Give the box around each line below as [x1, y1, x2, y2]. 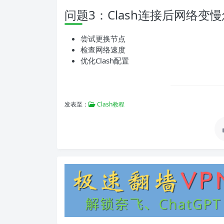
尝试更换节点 [80, 33, 125, 43]
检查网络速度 [80, 44, 125, 54]
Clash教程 [95, 99, 124, 108]
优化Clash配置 [80, 55, 129, 65]
